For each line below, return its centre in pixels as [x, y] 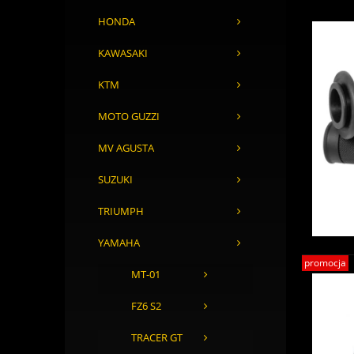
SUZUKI [115, 180]
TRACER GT [157, 338]
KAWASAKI [123, 54]
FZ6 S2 [146, 307]
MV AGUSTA [126, 149]
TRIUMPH [121, 212]
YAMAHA [119, 243]
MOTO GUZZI [129, 117]
